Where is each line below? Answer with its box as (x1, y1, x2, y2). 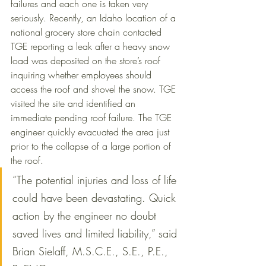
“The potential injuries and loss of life (12, 173, 180, 188)
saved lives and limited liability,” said (12, 226, 180, 241)
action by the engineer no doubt (12, 208, 160, 223)
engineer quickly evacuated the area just (11, 125, 172, 139)
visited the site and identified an (11, 97, 138, 110)
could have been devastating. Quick (12, 191, 179, 205)
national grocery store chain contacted (11, 26, 164, 39)
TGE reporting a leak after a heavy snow (11, 40, 173, 53)
